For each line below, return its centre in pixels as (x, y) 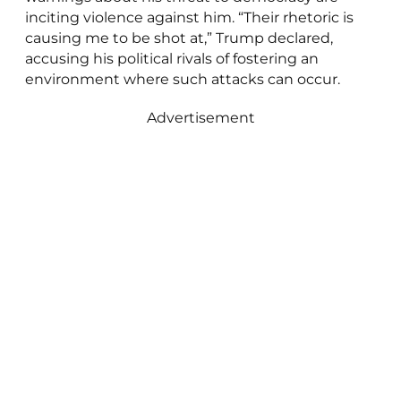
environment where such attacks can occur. (182, 79)
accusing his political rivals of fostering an (171, 58)
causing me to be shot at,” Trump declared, (179, 38)
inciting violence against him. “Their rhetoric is (189, 17)
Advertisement (200, 117)
